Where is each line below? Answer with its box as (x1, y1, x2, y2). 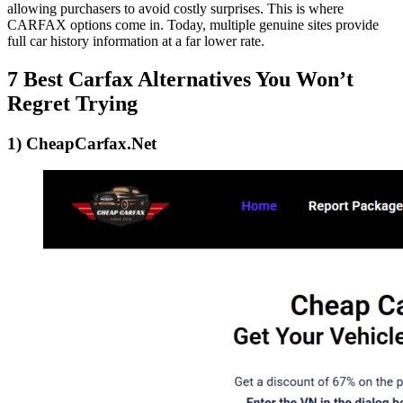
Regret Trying (7, 91, 138, 115)
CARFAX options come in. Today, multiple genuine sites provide (7, 16, 379, 32)
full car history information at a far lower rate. (7, 32, 264, 49)
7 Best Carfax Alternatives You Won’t (7, 67, 354, 91)
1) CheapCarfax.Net (7, 133, 157, 153)
